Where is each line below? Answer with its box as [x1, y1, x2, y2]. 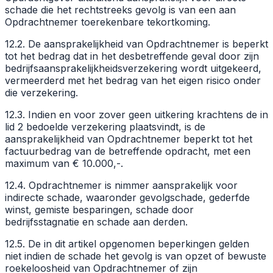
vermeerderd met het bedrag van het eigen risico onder [5, 74, 261, 87]
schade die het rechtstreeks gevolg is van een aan [5, 3, 236, 16]
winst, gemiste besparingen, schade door [5, 203, 194, 216]
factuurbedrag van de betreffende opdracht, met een [5, 144, 250, 157]
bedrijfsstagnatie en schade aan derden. [5, 215, 188, 228]
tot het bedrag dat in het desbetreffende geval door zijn [5, 49, 259, 62]
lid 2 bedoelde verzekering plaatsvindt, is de [5, 120, 205, 133]
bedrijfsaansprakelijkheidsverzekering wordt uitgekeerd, [5, 62, 261, 74]
